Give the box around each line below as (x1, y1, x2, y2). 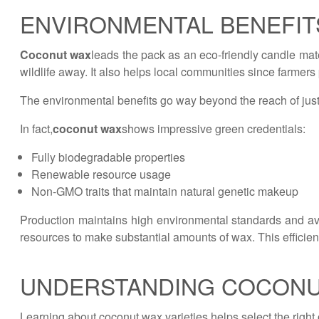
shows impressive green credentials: (122, 120, 305, 137)
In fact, (20, 120, 53, 137)
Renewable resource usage (31, 166, 171, 182)
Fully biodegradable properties (31, 149, 185, 165)
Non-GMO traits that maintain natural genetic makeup (31, 183, 298, 199)
